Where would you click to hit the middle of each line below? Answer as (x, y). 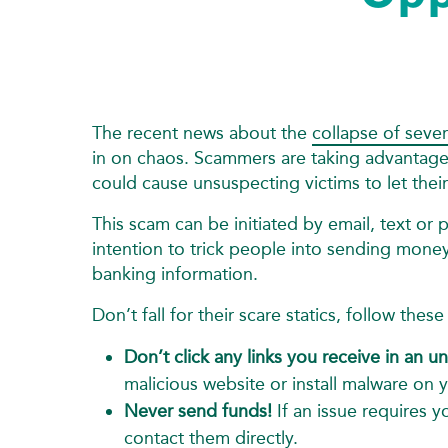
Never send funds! (200, 410)
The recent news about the (202, 132)
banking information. (175, 273)
